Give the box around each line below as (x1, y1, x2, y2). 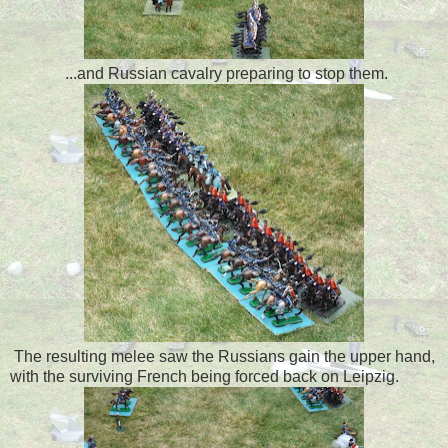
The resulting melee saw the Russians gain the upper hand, (10, 347, 435, 365)
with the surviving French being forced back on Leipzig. (10, 367, 399, 385)
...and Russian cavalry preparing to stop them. (60, 64, 388, 82)
